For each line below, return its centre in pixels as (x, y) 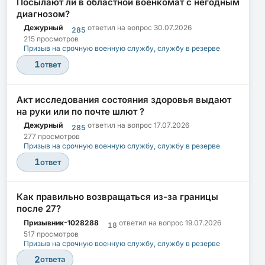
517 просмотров (51, 234)
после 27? (39, 209)
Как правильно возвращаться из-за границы (117, 197)
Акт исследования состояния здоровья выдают (124, 99)
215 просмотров (51, 39)
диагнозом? (43, 14)
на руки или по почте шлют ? (80, 111)
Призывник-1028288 (61, 222)
